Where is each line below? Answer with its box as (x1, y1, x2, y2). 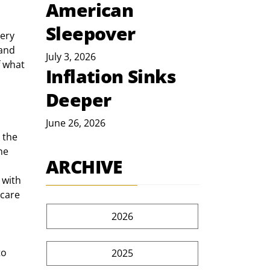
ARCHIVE (46, 154, 122, 180)
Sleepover (46, 21, 136, 46)
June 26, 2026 (46, 116, 105, 130)
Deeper (46, 87, 111, 113)
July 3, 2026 (46, 50, 96, 64)
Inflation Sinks (46, 64, 176, 89)
